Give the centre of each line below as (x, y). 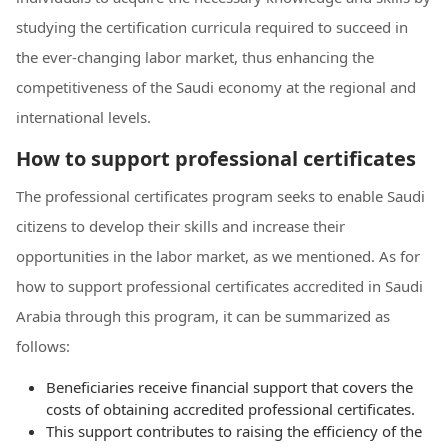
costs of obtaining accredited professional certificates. (230, 408)
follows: (43, 345)
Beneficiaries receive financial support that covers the (229, 386)
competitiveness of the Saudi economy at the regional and (216, 86)
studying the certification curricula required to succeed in (212, 26)
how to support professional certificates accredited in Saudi (219, 285)
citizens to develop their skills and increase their (180, 225)
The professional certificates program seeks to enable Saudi (220, 195)
